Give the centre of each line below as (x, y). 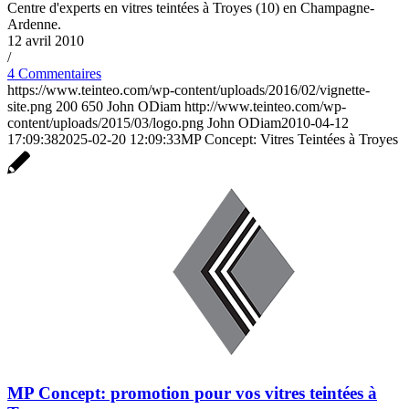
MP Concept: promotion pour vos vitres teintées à (192, 393)
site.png (30, 106)
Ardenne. (34, 24)
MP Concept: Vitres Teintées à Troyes (289, 139)
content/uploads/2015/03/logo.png (105, 122)
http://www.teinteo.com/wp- (265, 106)
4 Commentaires (54, 73)
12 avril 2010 (46, 40)
